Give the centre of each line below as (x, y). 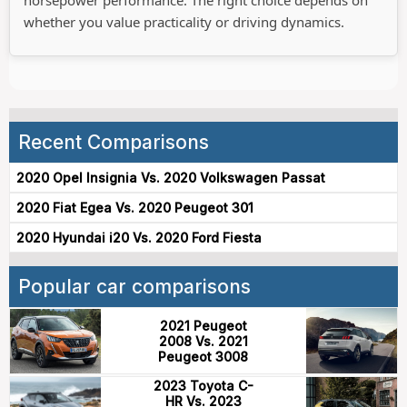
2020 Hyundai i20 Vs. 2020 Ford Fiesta (139, 238)
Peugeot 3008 (203, 356)
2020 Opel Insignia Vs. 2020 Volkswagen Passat (171, 178)
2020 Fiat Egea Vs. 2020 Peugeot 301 (135, 208)
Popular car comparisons (134, 287)
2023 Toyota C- (203, 386)
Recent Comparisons (114, 143)
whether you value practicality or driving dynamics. (184, 22)
